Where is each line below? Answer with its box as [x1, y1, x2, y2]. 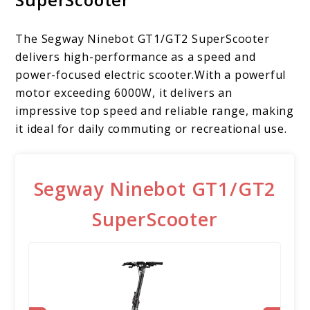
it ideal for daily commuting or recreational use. [15, 121, 287, 137]
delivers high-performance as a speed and [15, 49, 256, 65]
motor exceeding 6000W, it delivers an [15, 85, 233, 101]
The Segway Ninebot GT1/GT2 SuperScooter [15, 31, 270, 47]
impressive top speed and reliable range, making [15, 103, 295, 119]
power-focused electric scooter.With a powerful [15, 67, 286, 83]
